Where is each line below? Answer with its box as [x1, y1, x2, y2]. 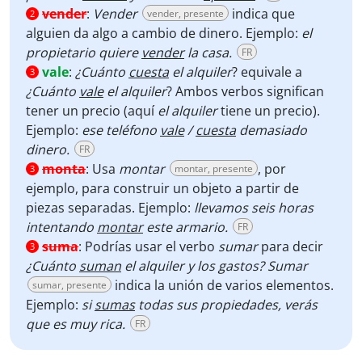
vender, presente [147, 6, 224, 20]
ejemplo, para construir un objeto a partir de [26, 179, 299, 197]
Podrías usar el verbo [85, 238, 218, 255]
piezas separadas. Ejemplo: [26, 199, 191, 217]
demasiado [236, 121, 307, 139]
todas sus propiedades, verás [135, 296, 318, 314]
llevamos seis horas [191, 199, 314, 217]
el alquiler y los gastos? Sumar [121, 257, 308, 275]
